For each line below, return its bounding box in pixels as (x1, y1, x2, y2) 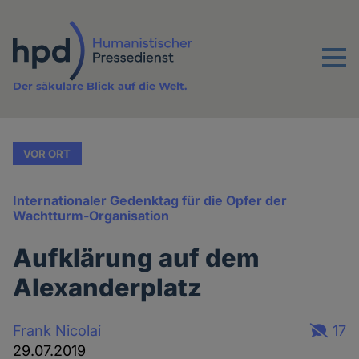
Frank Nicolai (13, 321, 102, 339)
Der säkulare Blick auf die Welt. (13, 79, 188, 93)
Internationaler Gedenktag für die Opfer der (13, 192, 288, 209)
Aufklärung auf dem (13, 243, 260, 273)
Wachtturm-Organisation (13, 208, 170, 224)
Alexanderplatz (13, 272, 203, 303)
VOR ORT (23, 147, 71, 160)
